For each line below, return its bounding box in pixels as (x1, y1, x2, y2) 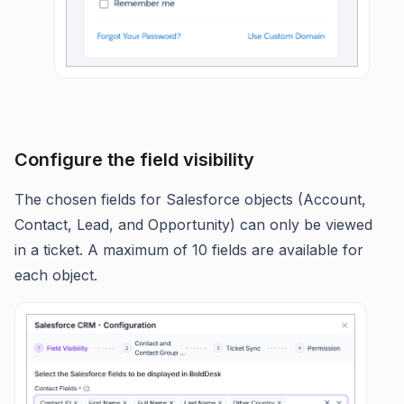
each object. (14, 265, 97, 284)
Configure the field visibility (14, 148, 254, 170)
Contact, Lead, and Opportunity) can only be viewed (14, 215, 372, 234)
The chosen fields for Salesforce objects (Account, (14, 189, 366, 208)
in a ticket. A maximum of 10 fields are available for (14, 240, 363, 259)
